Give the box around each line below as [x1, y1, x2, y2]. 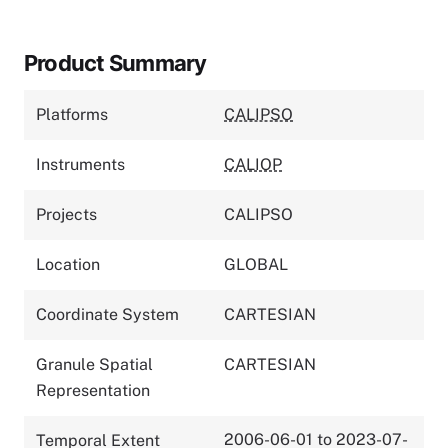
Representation [36, 380, 150, 400]
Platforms [36, 104, 108, 124]
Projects [36, 204, 97, 224]
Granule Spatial [36, 354, 153, 374]
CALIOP [224, 154, 282, 174]
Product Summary [24, 49, 207, 76]
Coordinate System [36, 304, 179, 324]
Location [36, 254, 100, 274]
